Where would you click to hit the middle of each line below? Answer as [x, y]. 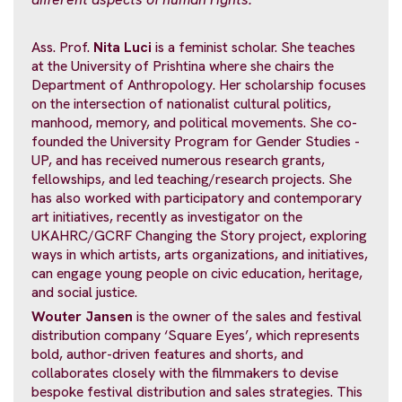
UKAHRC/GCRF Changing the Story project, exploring [199, 236]
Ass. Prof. [62, 48]
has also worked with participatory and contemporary [197, 198]
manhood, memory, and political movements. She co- [194, 123]
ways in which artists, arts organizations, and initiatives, [200, 255]
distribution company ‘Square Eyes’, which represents [196, 335]
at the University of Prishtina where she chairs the [183, 66]
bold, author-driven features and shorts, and [167, 354]
